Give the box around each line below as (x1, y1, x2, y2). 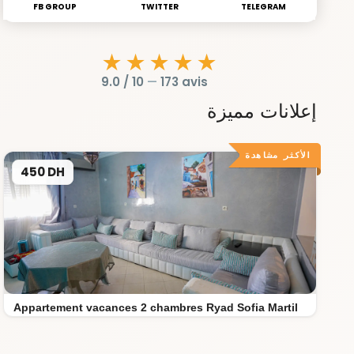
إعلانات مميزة (206, 100, 317, 122)
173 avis (160, 73, 208, 90)
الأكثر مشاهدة (244, 149, 311, 160)
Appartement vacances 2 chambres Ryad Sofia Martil (13, 301, 299, 314)
